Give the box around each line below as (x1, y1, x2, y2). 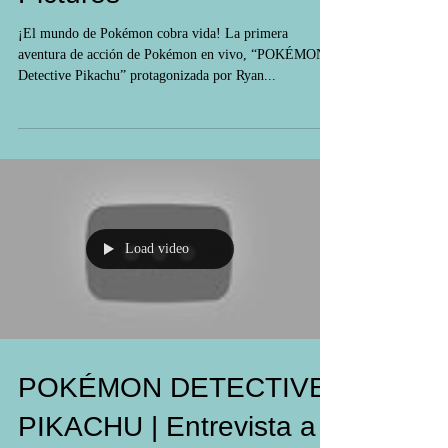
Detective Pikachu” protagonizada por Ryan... (18, 104, 276, 119)
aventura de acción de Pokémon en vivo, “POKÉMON (18, 83, 326, 98)
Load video (125, 277, 189, 292)
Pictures (18, 14, 120, 45)
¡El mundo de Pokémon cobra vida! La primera (18, 62, 288, 77)
